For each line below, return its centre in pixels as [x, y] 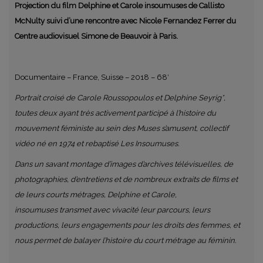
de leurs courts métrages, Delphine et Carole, [96, 195]
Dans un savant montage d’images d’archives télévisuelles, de [124, 164]
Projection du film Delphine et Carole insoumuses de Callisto [119, 6]
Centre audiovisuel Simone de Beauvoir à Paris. [96, 36]
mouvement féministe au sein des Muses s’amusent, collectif [122, 129]
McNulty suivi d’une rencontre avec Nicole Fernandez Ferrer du [125, 21]
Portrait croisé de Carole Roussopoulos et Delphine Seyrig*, [120, 98]
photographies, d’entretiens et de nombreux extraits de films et [126, 180]
